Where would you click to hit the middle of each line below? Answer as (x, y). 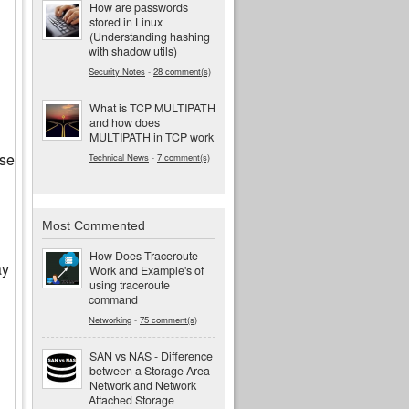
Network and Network (143, 385)
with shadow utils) (133, 52)
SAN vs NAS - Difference (151, 356)
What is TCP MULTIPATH (152, 108)
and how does (125, 123)
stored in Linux (126, 22)
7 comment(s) (184, 157)
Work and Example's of (147, 270)
